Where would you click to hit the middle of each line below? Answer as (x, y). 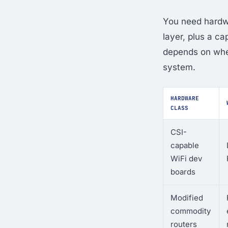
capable (185, 145)
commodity (191, 211)
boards (183, 172)
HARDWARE (185, 98)
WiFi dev (186, 159)
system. (179, 67)
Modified (187, 198)
